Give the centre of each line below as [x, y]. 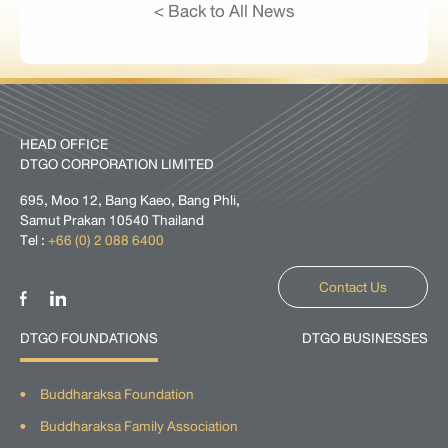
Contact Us [353, 287]
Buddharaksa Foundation [117, 394]
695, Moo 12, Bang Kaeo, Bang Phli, [130, 200]
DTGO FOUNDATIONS [89, 338]
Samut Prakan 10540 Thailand [112, 220]
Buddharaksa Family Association [139, 426]
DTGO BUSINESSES [365, 338]
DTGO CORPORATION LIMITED [117, 164]
